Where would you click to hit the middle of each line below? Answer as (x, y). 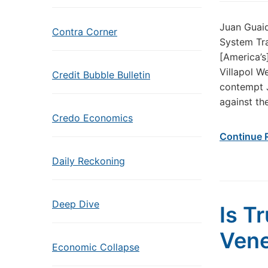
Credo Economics (92, 118)
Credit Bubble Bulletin (101, 75)
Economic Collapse (96, 247)
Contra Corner (85, 32)
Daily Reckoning (89, 161)
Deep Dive (76, 204)
